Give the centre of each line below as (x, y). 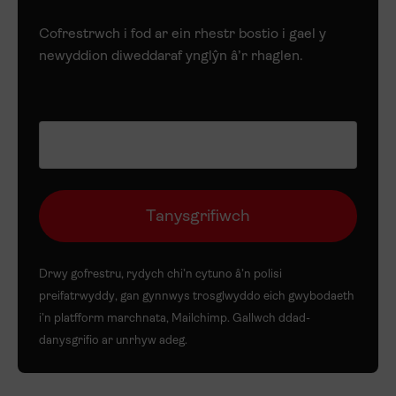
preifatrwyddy (77, 296)
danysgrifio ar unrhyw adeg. (113, 340)
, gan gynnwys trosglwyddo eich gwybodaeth (235, 296)
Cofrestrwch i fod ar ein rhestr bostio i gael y (183, 34)
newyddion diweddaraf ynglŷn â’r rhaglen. (171, 56)
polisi (268, 274)
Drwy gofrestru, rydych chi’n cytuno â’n (146, 274)
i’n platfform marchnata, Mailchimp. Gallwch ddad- (175, 318)
